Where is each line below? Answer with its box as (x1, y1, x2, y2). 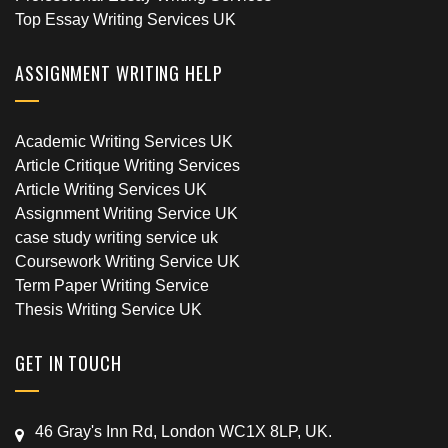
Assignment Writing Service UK (15, 205, 238, 222)
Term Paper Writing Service (15, 277, 209, 294)
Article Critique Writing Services (15, 157, 240, 174)
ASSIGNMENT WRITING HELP (15, 60, 223, 86)
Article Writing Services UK (15, 181, 207, 198)
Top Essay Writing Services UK (15, 11, 236, 28)
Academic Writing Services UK (15, 133, 233, 150)
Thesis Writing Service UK (15, 301, 202, 318)
